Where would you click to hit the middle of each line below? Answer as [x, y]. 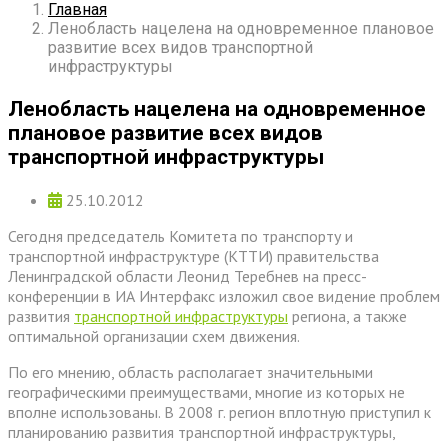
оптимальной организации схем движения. [154, 335]
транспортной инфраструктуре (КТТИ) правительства [193, 255]
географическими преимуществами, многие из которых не [206, 391]
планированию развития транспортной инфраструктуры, [201, 431]
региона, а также [347, 315]
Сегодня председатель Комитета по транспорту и [180, 235]
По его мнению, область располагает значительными [190, 371]
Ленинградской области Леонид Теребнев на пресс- [187, 275]
